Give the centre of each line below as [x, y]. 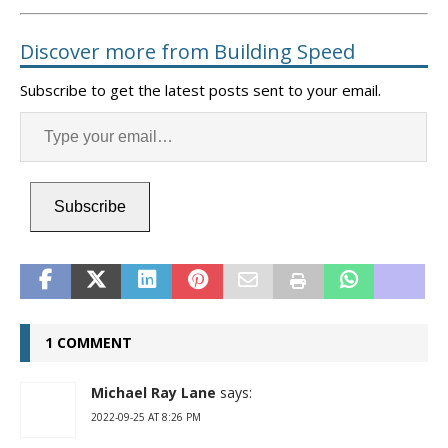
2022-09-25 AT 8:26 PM [146, 416]
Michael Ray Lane [153, 392]
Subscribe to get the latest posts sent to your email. [200, 89]
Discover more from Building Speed [187, 51]
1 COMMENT [88, 342]
